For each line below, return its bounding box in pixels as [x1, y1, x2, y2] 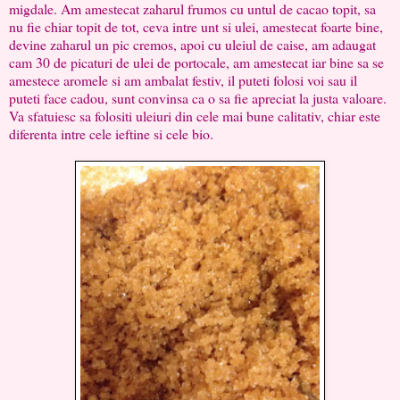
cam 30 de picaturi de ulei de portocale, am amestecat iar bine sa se [9, 52, 384, 71]
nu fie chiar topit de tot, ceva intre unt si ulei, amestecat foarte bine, [9, 16, 383, 36]
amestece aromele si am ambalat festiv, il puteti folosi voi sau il [9, 70, 357, 89]
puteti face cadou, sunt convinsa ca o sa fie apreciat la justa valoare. [9, 87, 387, 107]
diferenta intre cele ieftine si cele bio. [9, 123, 213, 143]
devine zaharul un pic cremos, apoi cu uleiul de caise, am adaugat [9, 34, 376, 54]
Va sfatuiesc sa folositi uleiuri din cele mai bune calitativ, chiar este [9, 105, 380, 125]
